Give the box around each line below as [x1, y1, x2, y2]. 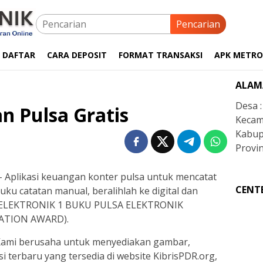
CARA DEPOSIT [47, 49, 107, 60]
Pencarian [176, 18, 220, 31]
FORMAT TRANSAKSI [119, 49, 203, 60]
